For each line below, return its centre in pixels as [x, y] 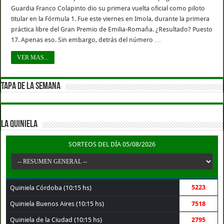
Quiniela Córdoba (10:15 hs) [51, 187]
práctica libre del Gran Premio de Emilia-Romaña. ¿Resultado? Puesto [112, 29]
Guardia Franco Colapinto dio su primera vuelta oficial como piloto [108, 8]
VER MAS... [33, 57]
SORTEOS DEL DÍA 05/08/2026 [112, 144]
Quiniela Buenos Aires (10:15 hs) [57, 203]
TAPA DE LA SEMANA [31, 86]
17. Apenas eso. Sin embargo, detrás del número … [86, 39]
